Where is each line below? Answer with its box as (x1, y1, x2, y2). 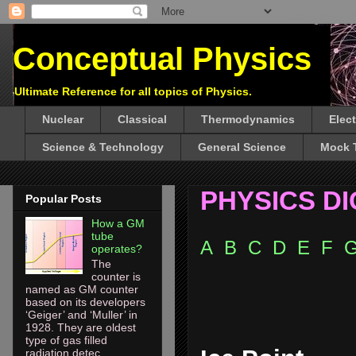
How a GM (91, 216, 145, 230)
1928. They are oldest (25, 320, 136, 334)
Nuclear (42, 113, 83, 126)
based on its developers (25, 295, 145, 308)
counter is (91, 269, 141, 283)
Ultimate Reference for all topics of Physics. (14, 85, 252, 98)
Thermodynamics (201, 113, 295, 126)
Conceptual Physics (13, 41, 311, 76)
